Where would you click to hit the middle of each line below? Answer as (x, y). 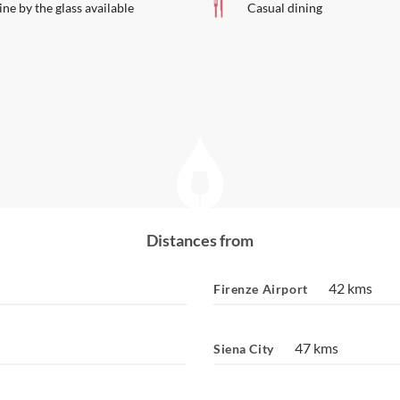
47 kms (316, 348)
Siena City (244, 349)
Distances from (200, 240)
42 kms (350, 288)
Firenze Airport (261, 289)
